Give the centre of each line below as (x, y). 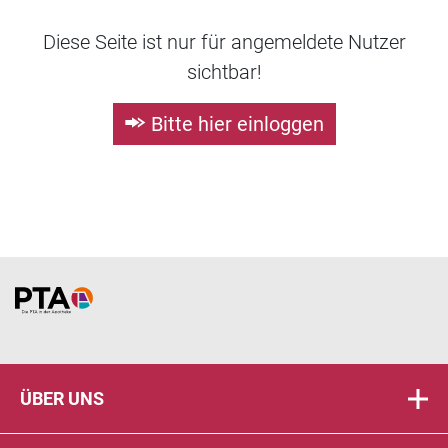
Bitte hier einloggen (237, 124)
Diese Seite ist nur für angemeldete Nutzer (224, 42)
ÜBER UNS (62, 398)
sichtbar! (224, 72)
